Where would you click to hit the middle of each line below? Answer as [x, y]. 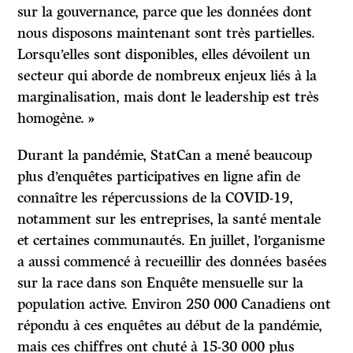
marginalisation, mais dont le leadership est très [169, 97]
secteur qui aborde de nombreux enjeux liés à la [167, 76]
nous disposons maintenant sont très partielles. [167, 33]
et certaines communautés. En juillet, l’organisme [171, 241]
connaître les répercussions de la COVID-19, [156, 198]
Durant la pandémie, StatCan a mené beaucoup [165, 156]
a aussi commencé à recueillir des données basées [173, 262]
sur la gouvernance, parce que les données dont [165, 12]
